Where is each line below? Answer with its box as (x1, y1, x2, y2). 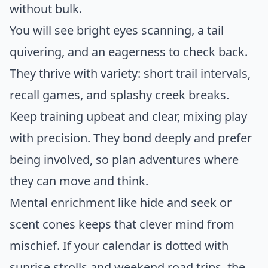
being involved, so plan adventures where (10, 151, 239, 168)
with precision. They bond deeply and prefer (10, 130, 252, 147)
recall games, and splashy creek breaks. (10, 87, 229, 103)
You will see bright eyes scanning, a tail (10, 22, 224, 39)
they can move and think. (10, 173, 148, 190)
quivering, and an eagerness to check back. (10, 44, 248, 60)
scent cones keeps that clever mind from (10, 216, 234, 233)
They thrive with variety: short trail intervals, (10, 65, 251, 82)
